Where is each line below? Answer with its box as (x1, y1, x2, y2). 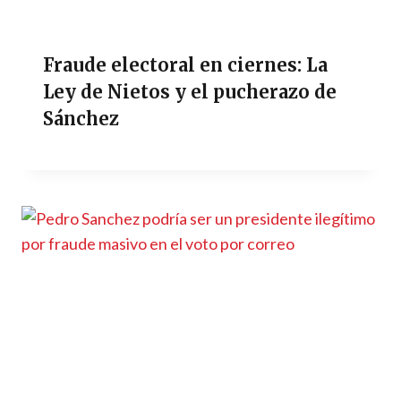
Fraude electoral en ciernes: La (43, 54, 328, 77)
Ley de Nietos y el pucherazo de (43, 81, 337, 104)
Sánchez (43, 107, 119, 131)
